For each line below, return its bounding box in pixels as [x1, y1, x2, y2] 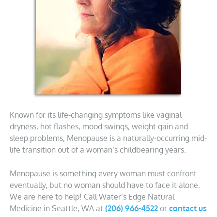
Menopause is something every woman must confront [10, 169, 197, 178]
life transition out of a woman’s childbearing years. [10, 145, 186, 155]
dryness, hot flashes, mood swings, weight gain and [10, 122, 188, 131]
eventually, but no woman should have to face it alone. [10, 180, 200, 190]
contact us [169, 203, 207, 213]
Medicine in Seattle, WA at [10, 203, 105, 213]
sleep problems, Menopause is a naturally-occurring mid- [10, 133, 207, 143]
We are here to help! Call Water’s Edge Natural [10, 192, 174, 201]
